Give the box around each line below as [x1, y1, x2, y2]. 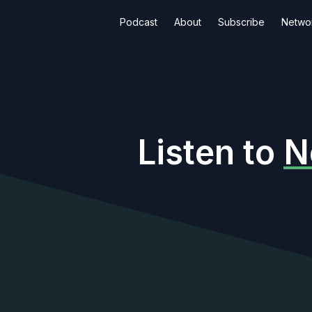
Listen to [137, 132, 283, 173]
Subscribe [218, 16, 265, 28]
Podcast [120, 16, 157, 28]
